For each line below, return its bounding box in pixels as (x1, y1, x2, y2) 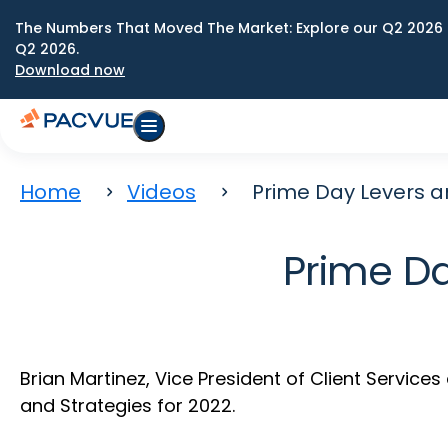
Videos (127, 178, 196, 206)
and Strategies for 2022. (20, 393, 235, 418)
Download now (15, 60, 125, 80)
